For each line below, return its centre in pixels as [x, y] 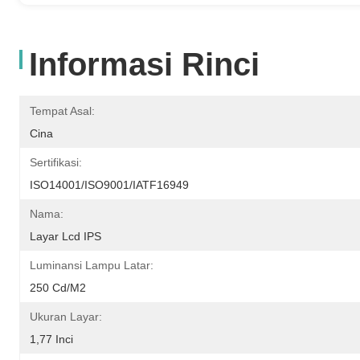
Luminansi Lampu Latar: [92, 265]
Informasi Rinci [144, 64]
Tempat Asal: [62, 110]
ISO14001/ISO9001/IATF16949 [109, 184]
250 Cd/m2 [58, 287]
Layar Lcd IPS [65, 236]
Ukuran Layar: [66, 316]
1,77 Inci [51, 339]
